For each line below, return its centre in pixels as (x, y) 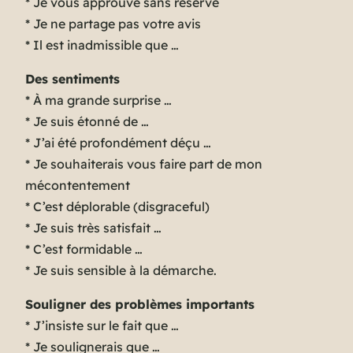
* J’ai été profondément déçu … (118, 143)
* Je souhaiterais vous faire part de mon (144, 164)
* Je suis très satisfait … (93, 228)
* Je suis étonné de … (87, 122)
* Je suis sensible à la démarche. (121, 271)
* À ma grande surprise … (98, 100)
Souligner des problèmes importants (140, 305)
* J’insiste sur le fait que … (102, 326)
